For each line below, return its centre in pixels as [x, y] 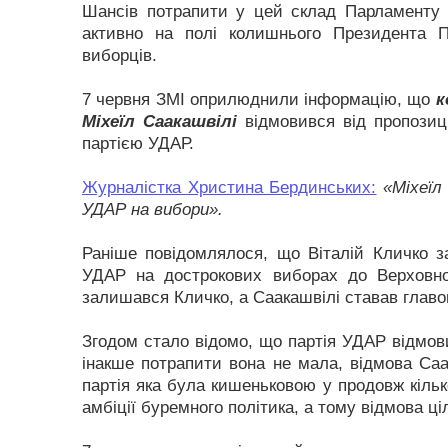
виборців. [119, 55]
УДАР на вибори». [152, 209]
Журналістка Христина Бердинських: [229, 187]
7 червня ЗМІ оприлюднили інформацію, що [259, 99]
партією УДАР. [138, 143]
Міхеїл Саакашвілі [159, 121]
